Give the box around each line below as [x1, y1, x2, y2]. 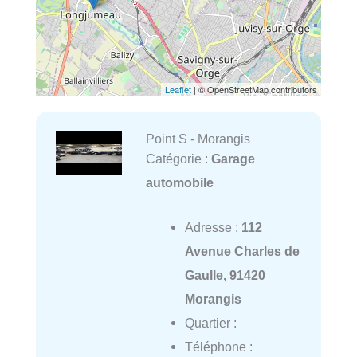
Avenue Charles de [184, 244, 300, 259]
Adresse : [184, 220, 241, 235]
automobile [145, 175, 214, 190]
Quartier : [184, 316, 237, 331]
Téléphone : [184, 339, 253, 355]
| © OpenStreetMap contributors [191, 82, 317, 96]
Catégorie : [145, 151, 211, 166]
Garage [210, 151, 255, 166]
